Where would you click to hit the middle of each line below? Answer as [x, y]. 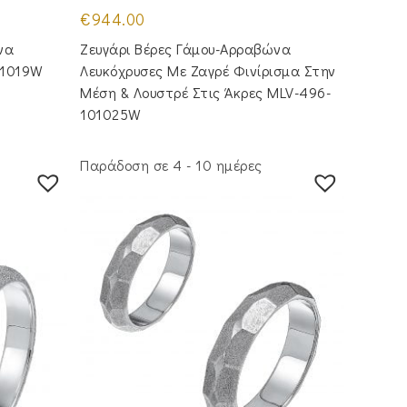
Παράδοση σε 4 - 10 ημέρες [171, 164]
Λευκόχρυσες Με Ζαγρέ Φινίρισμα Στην [208, 71]
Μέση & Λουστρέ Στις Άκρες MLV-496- [206, 93]
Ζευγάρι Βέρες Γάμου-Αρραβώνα [186, 49]
